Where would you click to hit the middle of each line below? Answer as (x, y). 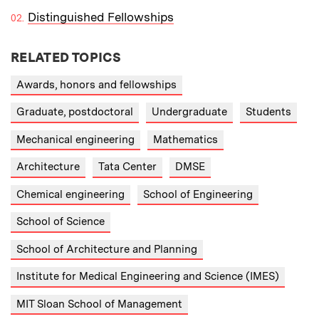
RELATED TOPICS (66, 57)
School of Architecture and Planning (107, 249)
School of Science (61, 222)
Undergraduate (189, 112)
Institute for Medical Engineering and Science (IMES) (148, 277)
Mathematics (185, 139)
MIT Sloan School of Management (99, 304)
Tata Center (127, 167)
